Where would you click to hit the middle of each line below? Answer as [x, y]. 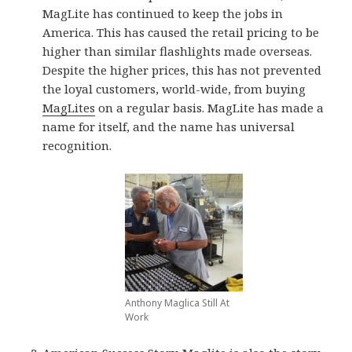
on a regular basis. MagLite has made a [210, 107]
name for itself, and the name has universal [169, 126]
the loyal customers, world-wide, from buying [174, 88]
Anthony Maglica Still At [177, 302]
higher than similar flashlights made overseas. [178, 51]
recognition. [77, 145]
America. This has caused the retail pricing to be [181, 32]
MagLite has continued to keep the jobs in [163, 13]
